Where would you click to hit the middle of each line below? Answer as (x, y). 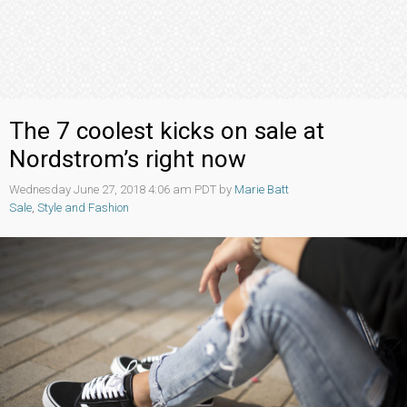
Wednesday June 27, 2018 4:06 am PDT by (122, 189)
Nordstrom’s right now (128, 159)
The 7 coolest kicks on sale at (167, 130)
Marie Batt (262, 189)
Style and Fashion (83, 207)
